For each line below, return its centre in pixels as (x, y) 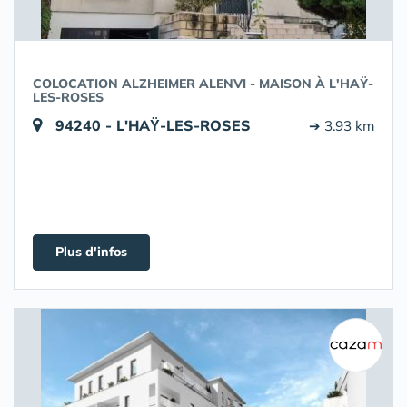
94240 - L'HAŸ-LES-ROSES (153, 125)
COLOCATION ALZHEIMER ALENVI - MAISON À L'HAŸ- (203, 84)
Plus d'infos (91, 252)
